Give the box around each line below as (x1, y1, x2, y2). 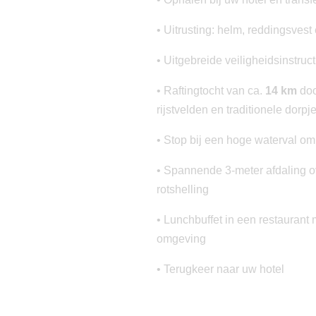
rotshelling (157, 183, 209, 196)
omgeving (157, 233, 206, 245)
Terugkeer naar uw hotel (164, 263, 284, 276)
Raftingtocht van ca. (164, 85, 265, 97)
